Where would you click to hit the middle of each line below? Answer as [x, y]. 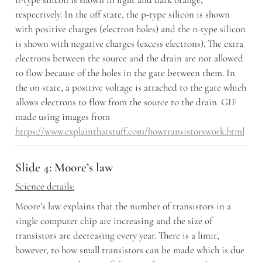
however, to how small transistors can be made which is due [130, 250]
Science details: [45, 187]
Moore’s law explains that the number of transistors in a [123, 206]
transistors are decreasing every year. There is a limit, [117, 236]
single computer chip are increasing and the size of [114, 221]
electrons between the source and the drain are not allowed [129, 58]
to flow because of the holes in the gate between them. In [125, 73]
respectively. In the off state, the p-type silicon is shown [123, 15]
